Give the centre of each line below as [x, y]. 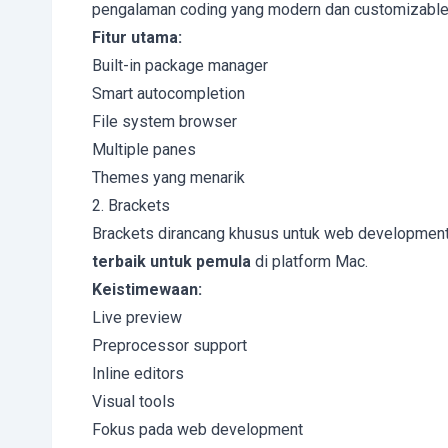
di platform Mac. [309, 261]
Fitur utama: [137, 37]
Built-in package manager [180, 65]
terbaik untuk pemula [171, 261]
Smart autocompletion [168, 93]
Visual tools [133, 401]
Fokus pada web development [197, 429]
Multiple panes [144, 149]
